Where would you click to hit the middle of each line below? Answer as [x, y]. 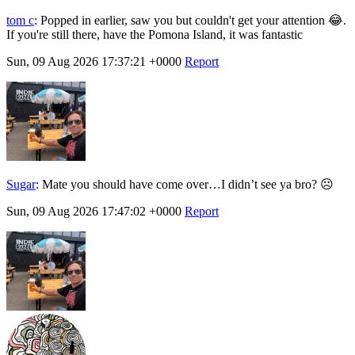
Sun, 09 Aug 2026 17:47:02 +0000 [94, 212]
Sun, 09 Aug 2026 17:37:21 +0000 [94, 62]
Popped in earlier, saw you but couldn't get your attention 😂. [193, 21]
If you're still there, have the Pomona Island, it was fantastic [155, 35]
